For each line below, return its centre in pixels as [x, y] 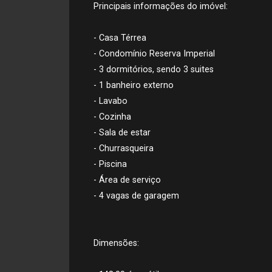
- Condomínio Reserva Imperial [154, 54]
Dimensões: [116, 243]
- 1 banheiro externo [134, 85]
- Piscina [110, 164]
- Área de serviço [127, 180]
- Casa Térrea [120, 38]
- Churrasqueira [124, 148]
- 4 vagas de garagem [136, 196]
